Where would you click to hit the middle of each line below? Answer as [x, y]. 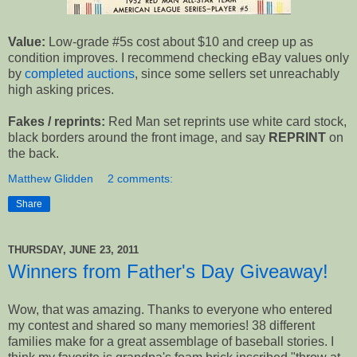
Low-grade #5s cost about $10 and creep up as [179, 42]
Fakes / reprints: [57, 122]
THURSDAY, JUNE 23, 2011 [73, 249]
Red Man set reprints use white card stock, [226, 122]
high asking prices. [61, 90]
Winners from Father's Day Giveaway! [168, 272]
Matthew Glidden [51, 179]
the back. [33, 154]
